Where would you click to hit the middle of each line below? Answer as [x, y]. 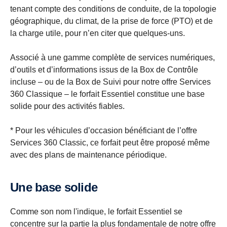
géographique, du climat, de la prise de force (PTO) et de [111, 21]
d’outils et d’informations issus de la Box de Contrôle [104, 70]
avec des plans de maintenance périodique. [90, 155]
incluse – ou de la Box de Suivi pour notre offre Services [110, 82]
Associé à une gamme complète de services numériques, [112, 58]
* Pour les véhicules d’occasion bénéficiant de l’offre [104, 130]
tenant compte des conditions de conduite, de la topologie [113, 9]
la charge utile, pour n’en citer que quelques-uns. [99, 33]
